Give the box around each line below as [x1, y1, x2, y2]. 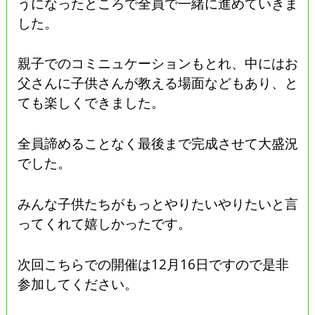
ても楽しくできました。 [18, 94, 165, 112]
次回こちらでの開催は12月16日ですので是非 [18, 255, 290, 273]
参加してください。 [18, 274, 139, 292]
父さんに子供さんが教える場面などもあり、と [18, 74, 299, 92]
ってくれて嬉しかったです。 [18, 214, 192, 233]
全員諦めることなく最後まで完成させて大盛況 [18, 134, 299, 153]
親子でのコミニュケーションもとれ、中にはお [18, 54, 299, 72]
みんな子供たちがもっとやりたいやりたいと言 [18, 195, 299, 213]
